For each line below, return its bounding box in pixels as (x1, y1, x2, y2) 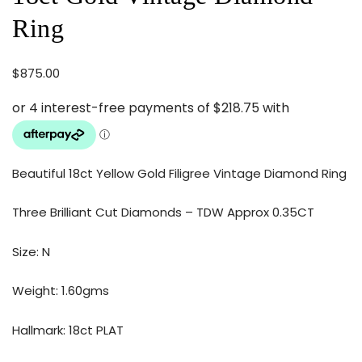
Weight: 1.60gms (12, 282, 109, 300)
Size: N (12, 242, 50, 260)
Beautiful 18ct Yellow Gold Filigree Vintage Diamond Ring (12, 164, 347, 182)
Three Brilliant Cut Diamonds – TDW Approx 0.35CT (12, 204, 314, 221)
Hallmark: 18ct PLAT (12, 321, 124, 339)
